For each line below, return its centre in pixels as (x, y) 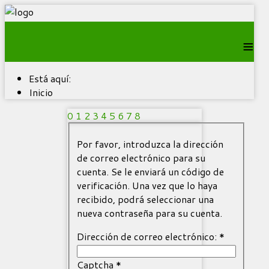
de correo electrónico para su (141, 157)
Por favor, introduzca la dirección (150, 144)
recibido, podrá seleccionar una (145, 199)
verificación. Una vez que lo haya (147, 185)
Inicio (41, 92)
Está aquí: (52, 78)
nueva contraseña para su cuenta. (149, 213)
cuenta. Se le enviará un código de (150, 171)
